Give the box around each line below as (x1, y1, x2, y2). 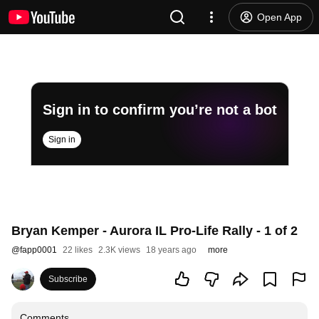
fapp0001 (20, 245, 57, 255)
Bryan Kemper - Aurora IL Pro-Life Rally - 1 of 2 (11, 224, 298, 238)
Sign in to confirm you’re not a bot (42, 102, 277, 117)
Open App (257, 11, 302, 23)
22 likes (63, 245, 93, 255)
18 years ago (146, 245, 197, 255)
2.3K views (98, 245, 140, 255)
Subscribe (48, 274, 88, 284)
